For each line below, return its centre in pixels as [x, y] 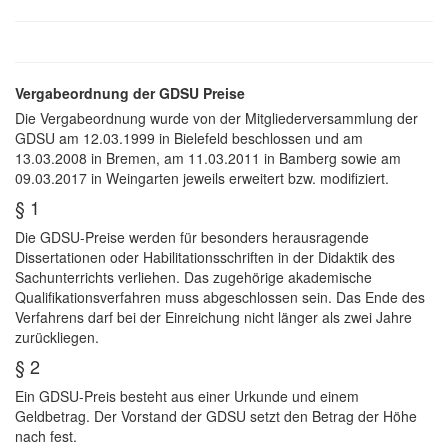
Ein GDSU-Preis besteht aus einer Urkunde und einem [187, 396]
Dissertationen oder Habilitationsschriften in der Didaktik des [205, 257]
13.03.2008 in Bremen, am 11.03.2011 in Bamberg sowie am [208, 158]
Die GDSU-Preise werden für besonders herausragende [192, 237]
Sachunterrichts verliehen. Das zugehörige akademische [193, 277]
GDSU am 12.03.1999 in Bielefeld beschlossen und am [189, 138]
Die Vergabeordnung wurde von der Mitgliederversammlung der [216, 118]
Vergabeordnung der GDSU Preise [130, 93]
